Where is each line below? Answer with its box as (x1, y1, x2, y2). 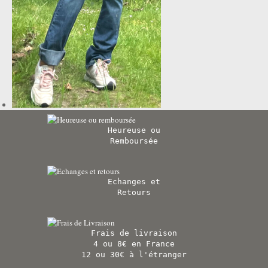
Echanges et (108, 176, 160, 186)
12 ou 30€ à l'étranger (81, 249, 187, 259)
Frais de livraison (91, 228, 177, 237)
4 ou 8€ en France (93, 239, 175, 248)
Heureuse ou (108, 125, 160, 135)
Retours (117, 187, 151, 197)
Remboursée (110, 136, 158, 145)
